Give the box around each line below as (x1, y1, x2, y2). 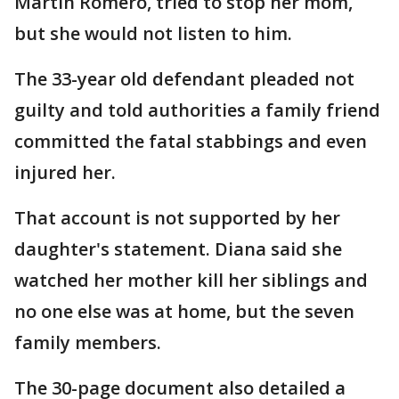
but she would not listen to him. (14, 21, 292, 45)
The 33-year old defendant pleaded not (14, 67, 354, 91)
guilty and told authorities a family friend (14, 98, 380, 122)
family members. (14, 330, 161, 354)
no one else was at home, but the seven (14, 299, 354, 323)
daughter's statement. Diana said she (14, 237, 342, 261)
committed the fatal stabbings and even (14, 129, 367, 153)
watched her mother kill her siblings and (14, 268, 368, 292)
